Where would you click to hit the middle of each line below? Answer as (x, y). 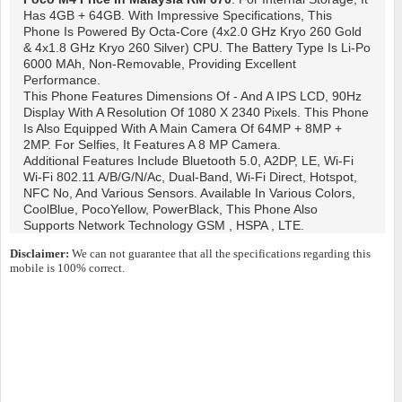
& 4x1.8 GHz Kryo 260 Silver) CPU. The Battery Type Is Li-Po (197, 48)
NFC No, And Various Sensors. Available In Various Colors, (189, 193)
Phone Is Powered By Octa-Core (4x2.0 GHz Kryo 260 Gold (192, 32)
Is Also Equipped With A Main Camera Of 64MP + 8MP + (183, 129)
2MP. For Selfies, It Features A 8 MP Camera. (152, 145)
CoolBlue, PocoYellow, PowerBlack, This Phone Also (170, 210)
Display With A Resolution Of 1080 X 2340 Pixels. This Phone (196, 113)
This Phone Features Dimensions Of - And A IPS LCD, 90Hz (192, 96)
